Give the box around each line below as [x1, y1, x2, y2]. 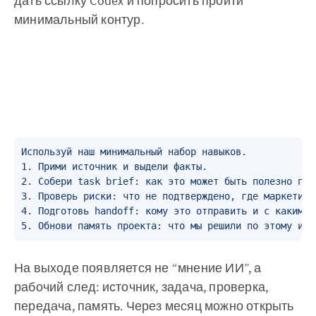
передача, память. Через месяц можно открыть [14, 298, 294, 315]
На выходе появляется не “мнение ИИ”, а [14, 260, 262, 276]
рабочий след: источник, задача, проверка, [14, 279, 269, 296]
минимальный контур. [14, 11, 144, 28]
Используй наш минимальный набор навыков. [21, 146, 247, 158]
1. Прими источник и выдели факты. [21, 161, 207, 173]
